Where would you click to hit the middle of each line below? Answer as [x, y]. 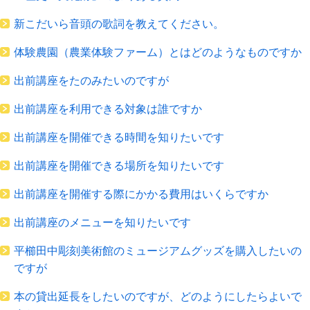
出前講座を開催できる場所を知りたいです [119, 166]
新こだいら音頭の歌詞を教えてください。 [119, 24]
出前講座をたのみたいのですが [91, 81]
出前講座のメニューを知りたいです [102, 223]
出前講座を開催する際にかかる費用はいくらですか [141, 194]
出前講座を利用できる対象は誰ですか [108, 109]
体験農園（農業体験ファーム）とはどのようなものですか [158, 53]
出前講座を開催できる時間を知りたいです [119, 138]
